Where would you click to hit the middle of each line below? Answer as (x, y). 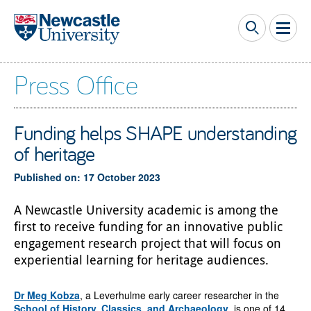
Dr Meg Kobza (47, 295)
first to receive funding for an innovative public (148, 226)
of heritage (54, 153)
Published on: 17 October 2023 (87, 177)
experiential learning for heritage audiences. (141, 259)
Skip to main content (49, 10)
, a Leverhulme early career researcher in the (179, 295)
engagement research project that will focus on (147, 243)
